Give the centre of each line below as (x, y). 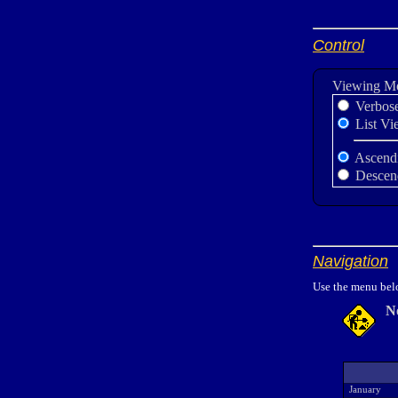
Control (338, 45)
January (365, 389)
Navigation (350, 261)
